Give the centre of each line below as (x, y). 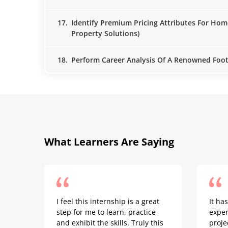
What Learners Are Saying (109, 142)
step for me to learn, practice (106, 212)
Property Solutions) (105, 33)
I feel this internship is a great (108, 201)
